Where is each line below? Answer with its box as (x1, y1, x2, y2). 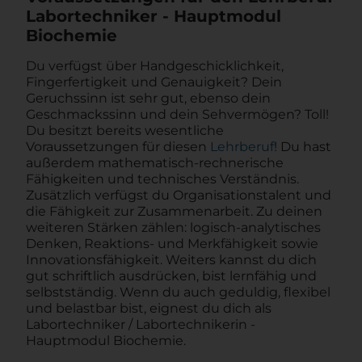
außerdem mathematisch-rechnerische (26, 155, 284, 170)
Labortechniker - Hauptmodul (26, 6, 281, 26)
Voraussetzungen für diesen (26, 139, 210, 154)
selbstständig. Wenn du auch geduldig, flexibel (26, 284, 330, 300)
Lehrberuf (210, 139, 274, 154)
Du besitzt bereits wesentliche (26, 123, 224, 138)
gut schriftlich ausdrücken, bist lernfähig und (26, 268, 317, 284)
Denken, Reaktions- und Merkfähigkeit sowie (26, 236, 318, 251)
